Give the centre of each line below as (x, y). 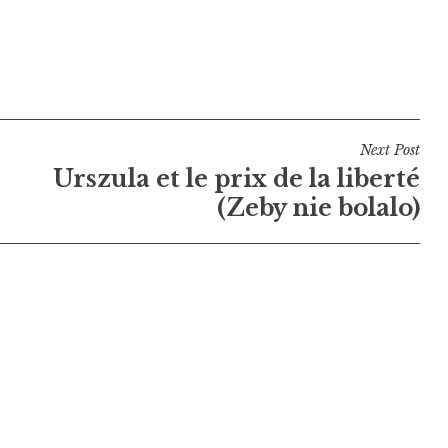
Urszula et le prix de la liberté (236, 178)
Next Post (389, 149)
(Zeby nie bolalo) (318, 207)
